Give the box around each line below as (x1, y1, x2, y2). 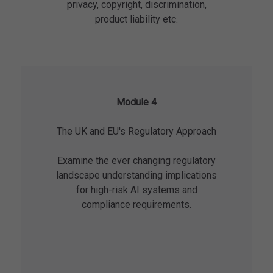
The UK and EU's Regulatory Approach (57, 126, 216, 138)
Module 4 (116, 96, 157, 108)
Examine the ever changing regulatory (57, 155, 216, 167)
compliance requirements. (82, 199, 191, 211)
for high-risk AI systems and (76, 184, 197, 196)
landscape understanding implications (56, 169, 217, 182)
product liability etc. (95, 13, 178, 26)
